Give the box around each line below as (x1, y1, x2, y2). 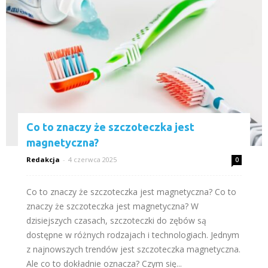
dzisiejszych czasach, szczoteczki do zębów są (26, 214, 206, 226)
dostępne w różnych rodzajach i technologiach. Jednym (26, 229, 239, 240)
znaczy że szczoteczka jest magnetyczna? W (26, 200, 199, 212)
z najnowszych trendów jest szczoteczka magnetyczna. (26, 243, 240, 255)
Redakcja (26, 154, 60, 164)
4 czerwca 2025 (68, 154, 117, 164)
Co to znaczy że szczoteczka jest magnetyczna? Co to (26, 185, 236, 197)
